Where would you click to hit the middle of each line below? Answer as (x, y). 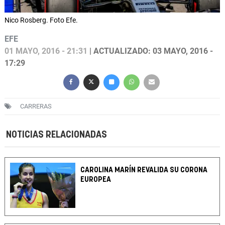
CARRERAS (36, 106)
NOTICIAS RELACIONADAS (57, 135)
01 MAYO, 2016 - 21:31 (46, 51)
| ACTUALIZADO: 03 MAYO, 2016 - (150, 51)
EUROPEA (96, 180)
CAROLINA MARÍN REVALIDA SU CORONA (144, 170)
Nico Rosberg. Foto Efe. (41, 20)
